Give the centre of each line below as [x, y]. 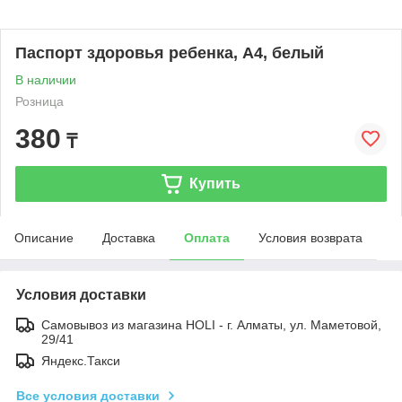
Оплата [207, 238]
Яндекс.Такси [81, 361]
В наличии [46, 80]
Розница [39, 101]
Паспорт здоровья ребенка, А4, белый [170, 53]
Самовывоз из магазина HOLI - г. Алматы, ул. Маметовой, [211, 325]
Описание [44, 238]
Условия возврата [310, 238]
